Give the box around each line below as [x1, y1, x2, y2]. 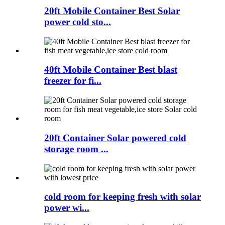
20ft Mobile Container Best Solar [44, 5, 180, 16]
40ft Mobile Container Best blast [44, 64, 177, 75]
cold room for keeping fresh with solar [44, 191, 201, 202]
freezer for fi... [44, 75, 101, 86]
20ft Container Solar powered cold [44, 132, 186, 143]
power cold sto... [44, 16, 111, 27]
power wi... [44, 202, 89, 213]
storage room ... [44, 143, 108, 154]
